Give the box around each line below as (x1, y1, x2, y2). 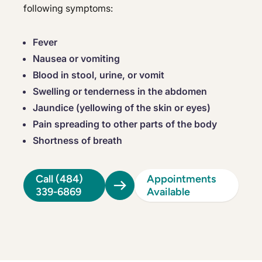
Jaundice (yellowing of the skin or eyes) (33, 102, 211, 113)
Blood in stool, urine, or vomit (33, 69, 164, 81)
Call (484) (36, 173, 83, 185)
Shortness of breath (33, 135, 122, 146)
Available (147, 185, 191, 198)
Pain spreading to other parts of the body (33, 118, 217, 130)
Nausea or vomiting (33, 53, 120, 64)
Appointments (147, 173, 216, 185)
